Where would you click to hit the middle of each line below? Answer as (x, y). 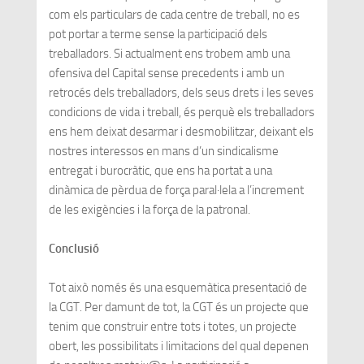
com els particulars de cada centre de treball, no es (174, 14)
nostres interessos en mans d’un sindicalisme (163, 151)
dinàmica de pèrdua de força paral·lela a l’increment (176, 190)
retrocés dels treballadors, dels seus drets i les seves (181, 92)
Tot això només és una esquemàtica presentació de (178, 287)
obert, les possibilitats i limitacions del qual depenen (178, 346)
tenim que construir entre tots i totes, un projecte (172, 326)
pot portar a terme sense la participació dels (158, 34)
